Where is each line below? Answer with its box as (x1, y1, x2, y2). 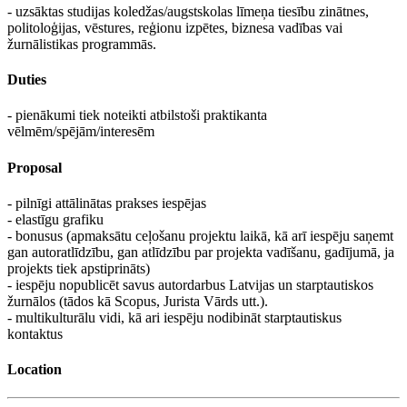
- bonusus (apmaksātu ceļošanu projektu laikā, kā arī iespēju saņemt (7, 227, 393, 243)
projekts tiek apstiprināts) (7, 260, 150, 276)
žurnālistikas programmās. (7, 35, 156, 52)
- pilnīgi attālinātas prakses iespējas (7, 194, 206, 211)
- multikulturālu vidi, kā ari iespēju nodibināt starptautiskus (7, 309, 342, 325)
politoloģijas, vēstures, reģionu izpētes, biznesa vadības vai (7, 19, 342, 35)
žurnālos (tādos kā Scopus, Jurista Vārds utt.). (7, 293, 268, 309)
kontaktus (7, 325, 63, 342)
